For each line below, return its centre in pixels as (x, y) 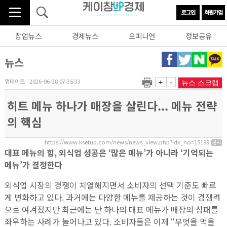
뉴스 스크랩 (200, 82)
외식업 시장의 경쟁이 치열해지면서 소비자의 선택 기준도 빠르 (110, 185)
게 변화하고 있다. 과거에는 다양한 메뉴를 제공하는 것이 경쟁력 (112, 197)
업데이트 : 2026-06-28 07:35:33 (42, 81)
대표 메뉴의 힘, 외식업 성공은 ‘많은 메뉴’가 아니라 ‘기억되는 (109, 153)
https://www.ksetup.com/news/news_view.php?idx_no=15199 (128, 142)
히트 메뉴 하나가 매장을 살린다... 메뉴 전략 (112, 105)
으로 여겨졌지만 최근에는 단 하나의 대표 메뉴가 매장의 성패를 (111, 210)
